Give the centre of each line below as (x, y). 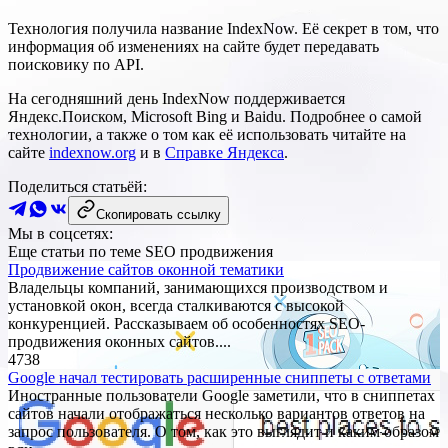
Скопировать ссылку (158, 215)
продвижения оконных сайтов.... (119, 342)
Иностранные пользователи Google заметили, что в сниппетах (221, 396)
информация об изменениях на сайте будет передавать (193, 47)
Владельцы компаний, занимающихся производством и (198, 288)
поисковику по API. (76, 65)
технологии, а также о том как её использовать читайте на (207, 135)
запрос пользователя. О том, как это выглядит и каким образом (223, 432)
